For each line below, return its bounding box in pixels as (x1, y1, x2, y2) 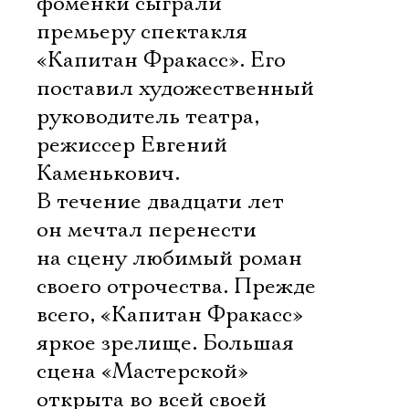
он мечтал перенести (37, 216, 257, 244)
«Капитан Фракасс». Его (37, 47, 286, 74)
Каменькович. (37, 160, 185, 187)
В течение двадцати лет (37, 188, 284, 215)
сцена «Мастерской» (37, 358, 248, 385)
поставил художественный (37, 75, 314, 102)
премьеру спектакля (37, 18, 247, 46)
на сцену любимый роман (37, 245, 302, 272)
